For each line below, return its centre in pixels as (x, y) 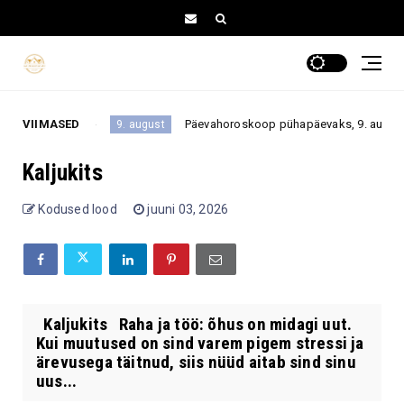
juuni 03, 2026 (188, 209)
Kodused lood (78, 209)
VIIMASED (51, 124)
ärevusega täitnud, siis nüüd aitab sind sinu (196, 362)
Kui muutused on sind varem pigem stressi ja (200, 343)
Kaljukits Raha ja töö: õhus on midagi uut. (194, 324)
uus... (57, 381)
